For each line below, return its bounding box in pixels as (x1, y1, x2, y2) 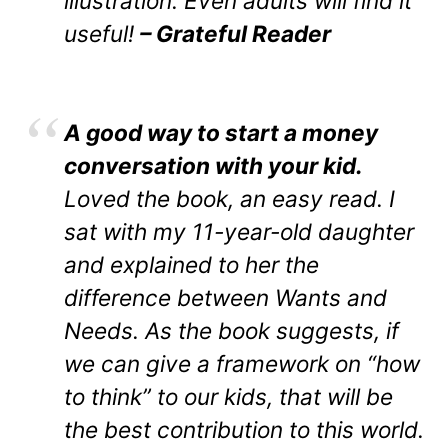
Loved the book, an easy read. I (64, 184, 395, 212)
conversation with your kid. (64, 151, 368, 179)
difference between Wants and (64, 283, 387, 311)
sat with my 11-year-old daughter (64, 217, 414, 245)
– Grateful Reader (140, 19, 331, 47)
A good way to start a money (64, 118, 378, 146)
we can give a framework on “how (64, 349, 420, 377)
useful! (64, 19, 140, 47)
